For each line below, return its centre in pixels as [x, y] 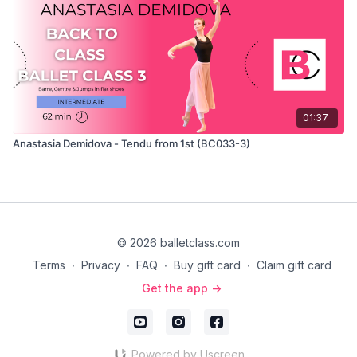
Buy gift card [207, 265]
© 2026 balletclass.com [178, 243]
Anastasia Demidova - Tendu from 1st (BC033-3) [131, 143]
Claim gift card [294, 265]
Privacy [100, 265]
